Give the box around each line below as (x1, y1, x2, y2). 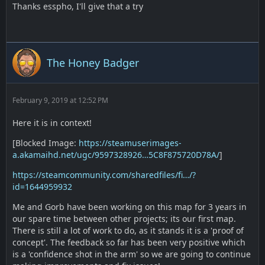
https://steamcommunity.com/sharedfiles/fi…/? (12, 169, 196, 180)
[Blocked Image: (12, 137, 79, 148)
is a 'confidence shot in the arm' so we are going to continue (12, 248, 251, 260)
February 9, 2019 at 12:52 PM (12, 95, 108, 105)
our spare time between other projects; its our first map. (12, 213, 236, 224)
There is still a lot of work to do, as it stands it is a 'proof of (12, 225, 244, 236)
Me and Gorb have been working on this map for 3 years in (12, 201, 247, 212)
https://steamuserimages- (79, 137, 182, 148)
